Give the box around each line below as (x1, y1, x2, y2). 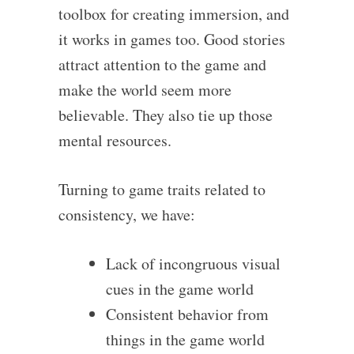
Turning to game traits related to (58, 179, 265, 201)
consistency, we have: (58, 204, 195, 226)
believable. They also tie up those (58, 104, 273, 126)
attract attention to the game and (58, 54, 266, 76)
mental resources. (58, 130, 171, 152)
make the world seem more (58, 79, 232, 101)
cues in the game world (105, 278, 254, 300)
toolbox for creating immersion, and (58, 3, 289, 25)
